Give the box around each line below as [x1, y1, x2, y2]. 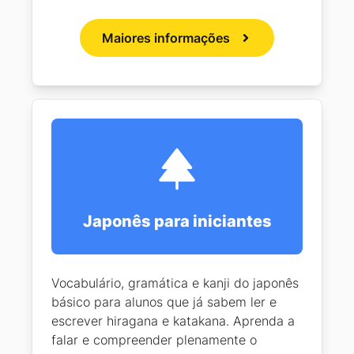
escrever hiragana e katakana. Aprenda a [51, 313, 295, 330]
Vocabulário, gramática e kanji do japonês [51, 275, 299, 292]
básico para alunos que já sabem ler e [51, 294, 277, 311]
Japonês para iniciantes [82, 212, 272, 232]
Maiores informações [102, 30, 230, 47]
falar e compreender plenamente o [51, 332, 257, 348]
